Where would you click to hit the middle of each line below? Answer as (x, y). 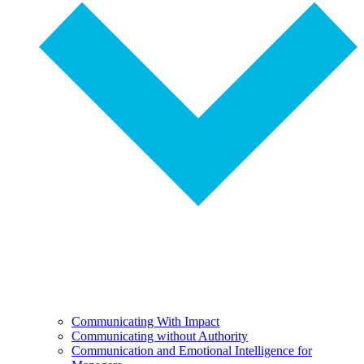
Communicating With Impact (145, 322)
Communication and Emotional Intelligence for (192, 351)
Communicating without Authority (160, 336)
